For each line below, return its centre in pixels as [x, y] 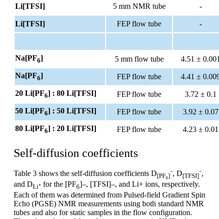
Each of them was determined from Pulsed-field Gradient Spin [109, 195]
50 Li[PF [30, 110]
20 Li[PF [30, 93]
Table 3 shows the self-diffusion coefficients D [85, 173]
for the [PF [59, 184]
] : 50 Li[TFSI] [72, 110]
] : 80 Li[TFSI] [72, 93]
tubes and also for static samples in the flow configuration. [103, 213]
